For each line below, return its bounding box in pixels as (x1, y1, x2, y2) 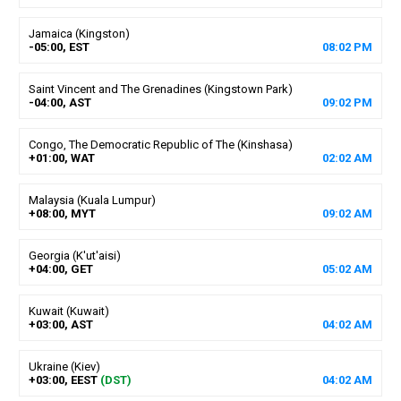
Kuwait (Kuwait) (28, 303, 109, 318)
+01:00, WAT (28, 150, 95, 165)
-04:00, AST (28, 95, 91, 109)
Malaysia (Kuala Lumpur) (28, 192, 156, 207)
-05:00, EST (28, 39, 90, 54)
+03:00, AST (28, 317, 93, 331)
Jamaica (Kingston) (28, 26, 130, 40)
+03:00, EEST (28, 372, 98, 387)
